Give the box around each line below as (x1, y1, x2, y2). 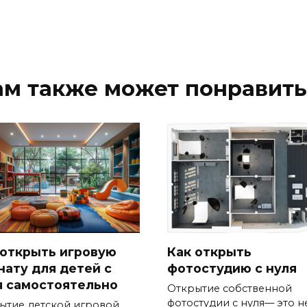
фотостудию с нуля (167, 260, 297, 275)
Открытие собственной (167, 282, 292, 295)
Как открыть (167, 244, 251, 259)
